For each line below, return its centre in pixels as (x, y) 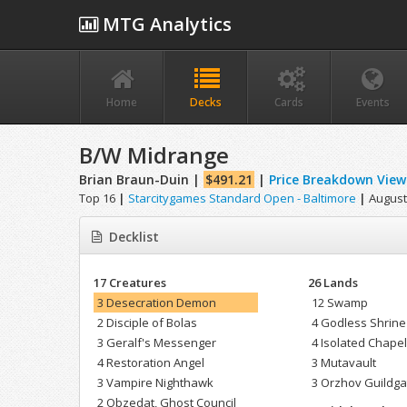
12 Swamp (340, 303)
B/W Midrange (154, 155)
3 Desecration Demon (157, 303)
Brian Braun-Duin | (141, 180)
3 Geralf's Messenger (157, 343)
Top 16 (99, 199)
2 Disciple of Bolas (147, 323)
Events (372, 102)
